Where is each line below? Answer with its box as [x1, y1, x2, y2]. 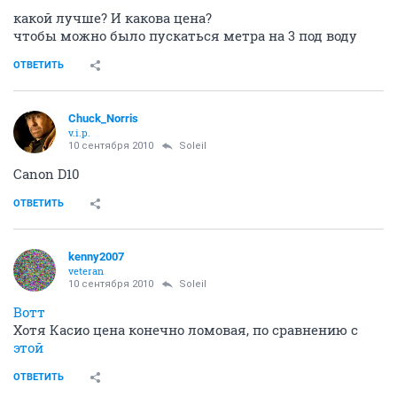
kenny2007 [68, 250, 124, 263]
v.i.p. [68, 126, 90, 139]
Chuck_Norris [68, 112, 138, 125]
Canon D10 [13, 165, 80, 183]
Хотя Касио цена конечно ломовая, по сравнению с [13, 321, 358, 339]
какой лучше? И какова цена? [13, 9, 212, 27]
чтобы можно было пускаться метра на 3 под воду [13, 27, 357, 44]
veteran [68, 264, 104, 277]
